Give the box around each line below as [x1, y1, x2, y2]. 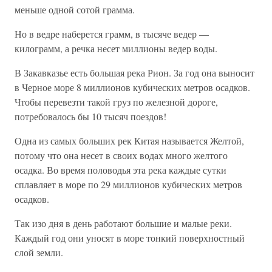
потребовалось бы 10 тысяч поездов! [15, 110, 166, 123]
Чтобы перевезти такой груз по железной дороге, [15, 95, 218, 109]
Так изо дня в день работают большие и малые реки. [15, 217, 232, 230]
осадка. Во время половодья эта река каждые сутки [15, 163, 226, 177]
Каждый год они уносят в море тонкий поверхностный [15, 231, 245, 245]
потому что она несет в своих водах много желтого [15, 149, 228, 162]
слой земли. [15, 246, 63, 259]
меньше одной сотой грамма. [15, 3, 135, 16]
